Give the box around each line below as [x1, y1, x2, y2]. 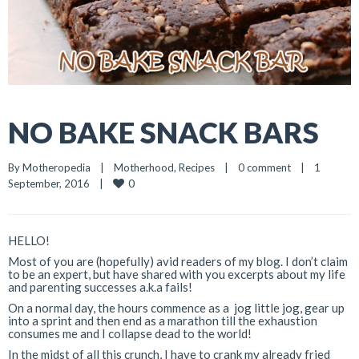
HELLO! [8, 232, 50, 248]
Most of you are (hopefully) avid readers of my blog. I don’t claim [8, 253, 348, 268]
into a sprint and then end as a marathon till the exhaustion [8, 313, 317, 328]
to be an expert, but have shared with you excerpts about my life [8, 266, 345, 281]
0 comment [238, 160, 291, 174]
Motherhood [114, 160, 174, 174]
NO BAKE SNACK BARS [8, 114, 319, 150]
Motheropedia [22, 160, 91, 174]
